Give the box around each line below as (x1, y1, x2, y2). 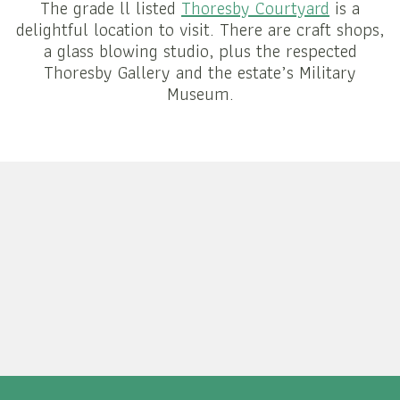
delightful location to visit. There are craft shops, (16, 15, 384, 44)
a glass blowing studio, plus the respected (43, 37, 357, 65)
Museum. (166, 79, 234, 108)
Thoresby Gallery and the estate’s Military (44, 58, 356, 87)
